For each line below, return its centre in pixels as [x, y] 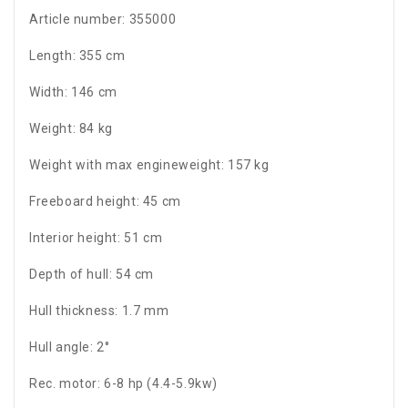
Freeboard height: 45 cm [105, 202]
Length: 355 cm [77, 56]
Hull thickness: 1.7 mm [99, 311]
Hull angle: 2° [70, 347]
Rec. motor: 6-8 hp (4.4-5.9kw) [123, 384]
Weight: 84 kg [71, 129]
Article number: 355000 [103, 20]
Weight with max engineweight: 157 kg [149, 165]
